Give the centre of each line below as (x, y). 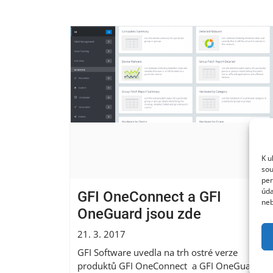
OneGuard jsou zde (139, 214)
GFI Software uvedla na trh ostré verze (158, 252)
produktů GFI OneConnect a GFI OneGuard (168, 265)
